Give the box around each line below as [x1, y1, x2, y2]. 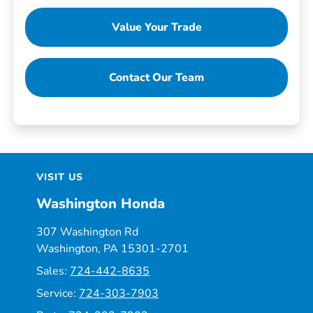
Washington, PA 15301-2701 [36, 240, 189, 256]
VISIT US [36, 170, 84, 184]
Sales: [36, 263, 71, 279]
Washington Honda [36, 194, 166, 213]
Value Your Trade [111, 19, 202, 35]
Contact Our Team [109, 69, 204, 85]
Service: [36, 285, 80, 301]
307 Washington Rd [36, 224, 139, 240]
